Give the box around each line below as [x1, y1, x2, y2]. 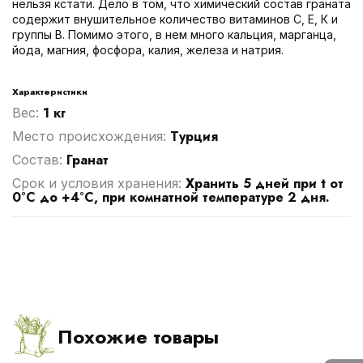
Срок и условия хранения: [12, 174, 186, 191]
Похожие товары [58, 322, 219, 352]
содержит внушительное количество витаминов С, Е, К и [12, 11, 338, 26]
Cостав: [12, 151, 66, 168]
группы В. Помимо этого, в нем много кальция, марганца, [12, 27, 336, 41]
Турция [170, 126, 218, 146]
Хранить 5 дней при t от [186, 173, 344, 193]
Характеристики [12, 84, 88, 98]
